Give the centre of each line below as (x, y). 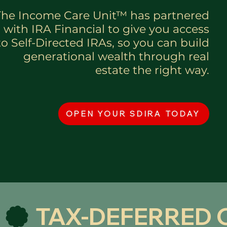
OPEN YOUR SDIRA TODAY (133, 113)
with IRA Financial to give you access (106, 29)
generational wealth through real (116, 56)
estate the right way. (152, 70)
